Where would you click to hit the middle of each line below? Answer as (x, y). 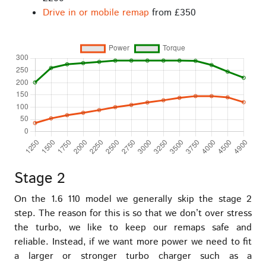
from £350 (172, 12)
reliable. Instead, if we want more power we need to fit (133, 242)
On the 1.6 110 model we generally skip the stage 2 (133, 199)
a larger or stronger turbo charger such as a (133, 256)
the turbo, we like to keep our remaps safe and (133, 227)
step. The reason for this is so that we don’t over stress (133, 213)
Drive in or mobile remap (96, 12)
